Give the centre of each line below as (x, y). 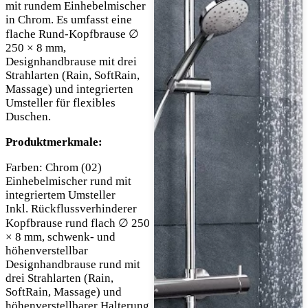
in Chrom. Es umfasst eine (69, 20)
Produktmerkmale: (54, 142)
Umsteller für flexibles (60, 103)
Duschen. (28, 117)
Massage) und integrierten (69, 89)
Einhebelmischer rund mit (68, 181)
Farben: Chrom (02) (54, 168)
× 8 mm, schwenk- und (60, 237)
